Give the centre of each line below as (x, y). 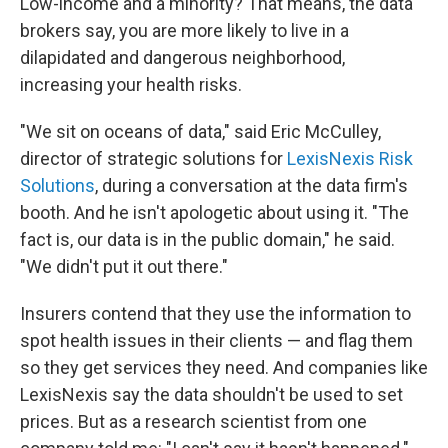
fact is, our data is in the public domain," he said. (207, 239)
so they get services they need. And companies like (224, 367)
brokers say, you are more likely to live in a (184, 30)
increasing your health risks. (131, 84)
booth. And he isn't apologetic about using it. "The (214, 212)
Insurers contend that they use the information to (215, 313)
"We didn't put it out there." (124, 266)
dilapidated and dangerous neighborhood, (182, 57)
